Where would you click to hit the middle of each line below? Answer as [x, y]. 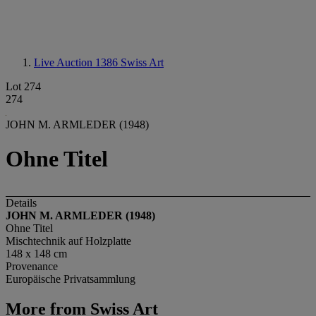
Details [21, 202]
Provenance [32, 266]
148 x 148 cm [36, 253]
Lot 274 [23, 86]
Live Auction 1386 [77, 62]
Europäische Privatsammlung [71, 279]
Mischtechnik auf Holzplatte [68, 241]
